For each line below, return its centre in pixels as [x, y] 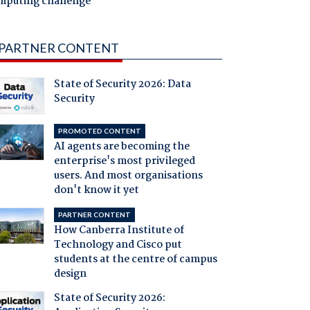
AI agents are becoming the [121, 147]
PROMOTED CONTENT [99, 131]
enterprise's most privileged [124, 162]
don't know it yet [96, 191]
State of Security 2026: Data [122, 85]
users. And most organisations [128, 176]
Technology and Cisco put [118, 245]
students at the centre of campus [135, 260]
